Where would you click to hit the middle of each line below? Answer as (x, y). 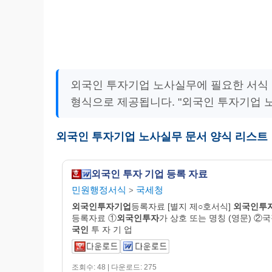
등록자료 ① (94, 218)
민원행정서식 (99, 189)
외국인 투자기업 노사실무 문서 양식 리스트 (162, 136)
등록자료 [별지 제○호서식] (182, 206)
